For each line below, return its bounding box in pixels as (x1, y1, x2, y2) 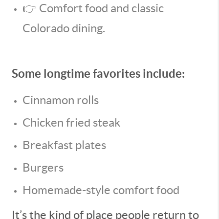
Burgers (22, 161, 64, 174)
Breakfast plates (22, 138, 106, 152)
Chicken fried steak (22, 116, 121, 129)
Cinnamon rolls (22, 93, 99, 107)
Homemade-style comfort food (22, 183, 179, 197)
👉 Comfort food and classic (22, 1, 164, 15)
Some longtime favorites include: (12, 67, 185, 80)
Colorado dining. (22, 22, 105, 35)
